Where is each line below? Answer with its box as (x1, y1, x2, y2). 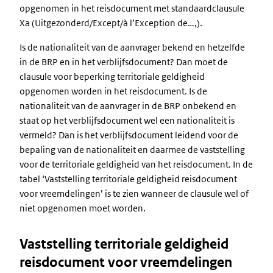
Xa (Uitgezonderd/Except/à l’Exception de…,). (19, 17, 206, 29)
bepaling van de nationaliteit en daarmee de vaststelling (19, 144, 245, 155)
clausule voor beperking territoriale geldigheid (19, 71, 205, 82)
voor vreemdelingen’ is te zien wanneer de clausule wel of (19, 188, 249, 199)
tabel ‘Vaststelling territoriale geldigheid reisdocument (19, 173, 237, 185)
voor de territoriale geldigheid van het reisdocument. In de (19, 158, 253, 170)
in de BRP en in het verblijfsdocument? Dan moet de (19, 56, 228, 68)
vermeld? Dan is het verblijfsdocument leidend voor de (19, 129, 238, 141)
